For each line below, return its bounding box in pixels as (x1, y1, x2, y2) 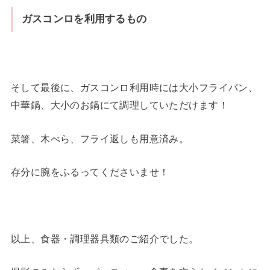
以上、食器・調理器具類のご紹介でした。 (10, 233, 199, 244)
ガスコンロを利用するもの (21, 13, 147, 25)
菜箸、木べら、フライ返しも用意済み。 (10, 133, 189, 144)
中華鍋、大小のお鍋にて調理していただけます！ (10, 99, 228, 111)
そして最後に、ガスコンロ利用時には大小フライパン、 (10, 82, 259, 93)
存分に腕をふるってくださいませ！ (10, 166, 169, 178)
